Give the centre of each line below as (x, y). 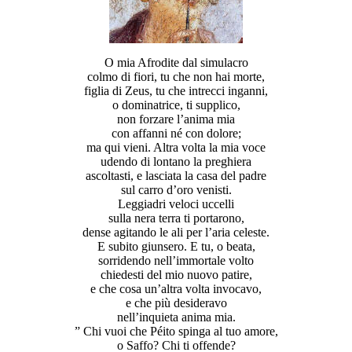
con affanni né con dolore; (176, 133)
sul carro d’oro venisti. (176, 189)
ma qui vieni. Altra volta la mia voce (176, 147)
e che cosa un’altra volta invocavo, (176, 288)
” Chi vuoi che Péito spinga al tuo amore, (176, 331)
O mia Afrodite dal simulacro (176, 62)
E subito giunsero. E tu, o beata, (176, 246)
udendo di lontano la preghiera (176, 161)
